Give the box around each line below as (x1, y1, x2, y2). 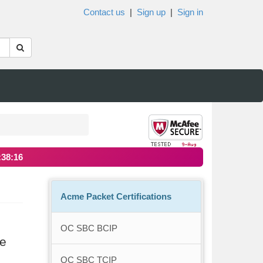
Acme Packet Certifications (60, 191, 171, 202)
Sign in (177, 7, 203, 17)
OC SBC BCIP (60, 223, 117, 234)
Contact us (83, 7, 125, 17)
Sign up (137, 7, 166, 17)
